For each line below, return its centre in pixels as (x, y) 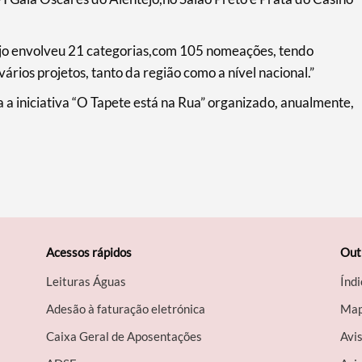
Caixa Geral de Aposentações (124, 337)
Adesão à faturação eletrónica (126, 309)
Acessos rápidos (89, 253)
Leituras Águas (86, 282)
